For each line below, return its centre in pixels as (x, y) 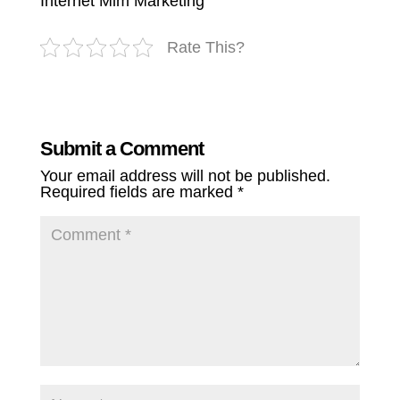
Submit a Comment (121, 149)
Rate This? (205, 48)
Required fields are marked (138, 192)
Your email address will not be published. (185, 176)
